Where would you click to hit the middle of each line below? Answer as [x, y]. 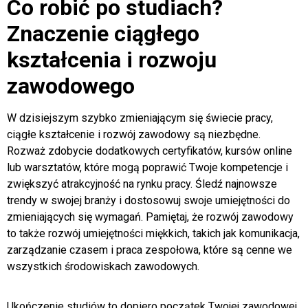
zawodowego [71, 86]
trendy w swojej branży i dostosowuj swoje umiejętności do [148, 200]
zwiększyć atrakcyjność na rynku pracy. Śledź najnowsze [142, 184]
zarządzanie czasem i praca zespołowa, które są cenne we [150, 250]
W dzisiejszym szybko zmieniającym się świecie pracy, [140, 118]
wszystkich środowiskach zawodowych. [103, 266]
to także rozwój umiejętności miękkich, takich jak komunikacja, [153, 233]
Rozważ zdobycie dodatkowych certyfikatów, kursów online [150, 151]
